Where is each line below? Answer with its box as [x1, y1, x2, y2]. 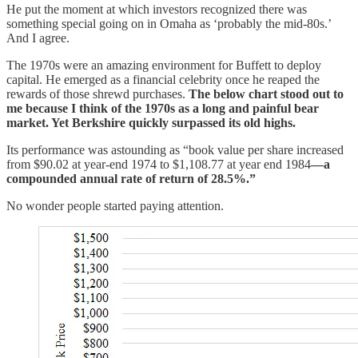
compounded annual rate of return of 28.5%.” [6, 172, 256, 186]
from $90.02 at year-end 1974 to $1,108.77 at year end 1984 [6, 157, 311, 172]
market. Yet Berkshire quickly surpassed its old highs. [6, 116, 296, 130]
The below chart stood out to [189, 87, 344, 101]
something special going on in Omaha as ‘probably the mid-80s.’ [6, 17, 331, 31]
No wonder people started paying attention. [6, 199, 224, 213]
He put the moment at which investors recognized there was [6, 2, 307, 17]
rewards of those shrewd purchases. [6, 87, 189, 101]
